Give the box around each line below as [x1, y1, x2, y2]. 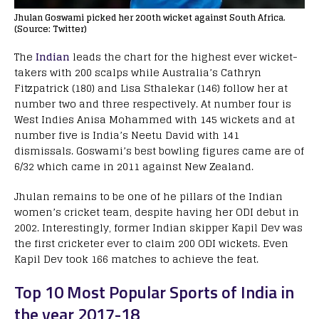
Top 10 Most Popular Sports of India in [14, 279, 294, 305]
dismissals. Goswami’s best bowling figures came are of [14, 142, 304, 160]
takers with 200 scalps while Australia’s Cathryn [14, 63, 261, 82]
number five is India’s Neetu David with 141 [14, 126, 239, 145]
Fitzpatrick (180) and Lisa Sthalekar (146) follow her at [14, 79, 288, 98]
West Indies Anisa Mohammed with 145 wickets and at [14, 110, 295, 129]
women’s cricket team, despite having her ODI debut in [14, 203, 299, 221]
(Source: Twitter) [14, 21, 87, 37]
